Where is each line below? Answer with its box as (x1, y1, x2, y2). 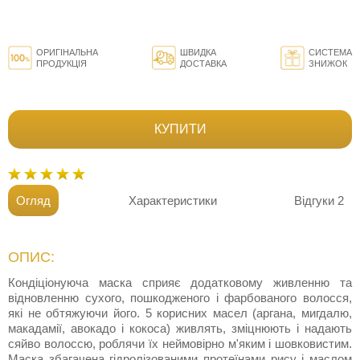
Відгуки (294, 194, 337, 208)
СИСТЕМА (309, 47, 352, 58)
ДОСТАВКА (180, 59, 227, 69)
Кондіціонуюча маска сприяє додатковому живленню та (8, 276, 352, 290)
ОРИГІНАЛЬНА (36, 47, 98, 58)
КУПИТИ (153, 122, 207, 137)
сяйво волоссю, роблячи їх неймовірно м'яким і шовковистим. (8, 337, 352, 351)
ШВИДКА (180, 47, 216, 58)
